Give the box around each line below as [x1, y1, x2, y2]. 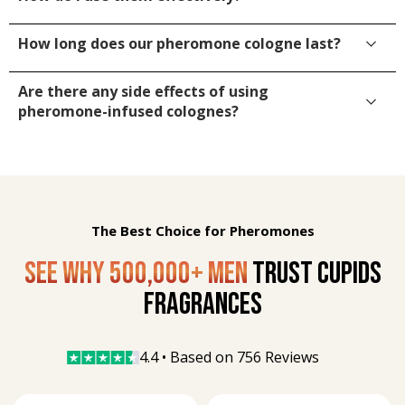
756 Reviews [237, 347, 319, 368]
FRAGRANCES [143, 286, 262, 324]
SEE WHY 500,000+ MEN [24, 255, 248, 293]
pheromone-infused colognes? [18, 101, 239, 122]
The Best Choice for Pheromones [90, 221, 315, 240]
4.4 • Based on [139, 347, 237, 368]
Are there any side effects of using [18, 81, 268, 102]
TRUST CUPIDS [251, 255, 381, 293]
